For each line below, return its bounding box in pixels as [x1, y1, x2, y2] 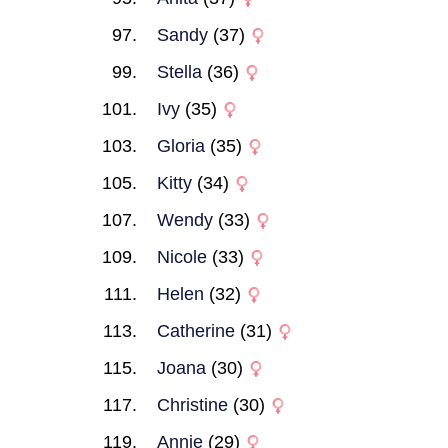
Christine [157, 395, 228, 415]
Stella [157, 62, 202, 82]
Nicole [157, 247, 207, 267]
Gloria [157, 136, 205, 156]
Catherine [157, 321, 235, 341]
